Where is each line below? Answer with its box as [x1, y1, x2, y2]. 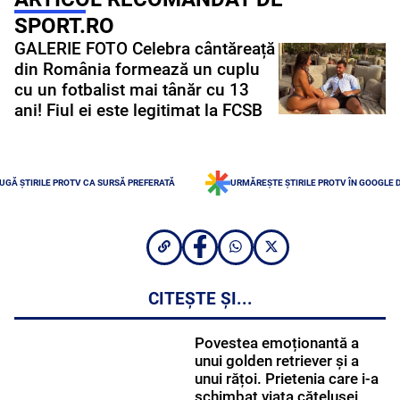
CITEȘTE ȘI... [147, 289, 253, 310]
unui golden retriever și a [194, 352, 359, 371]
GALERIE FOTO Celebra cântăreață [14, 38, 275, 59]
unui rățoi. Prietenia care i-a [194, 370, 379, 388]
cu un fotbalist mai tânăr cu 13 [14, 79, 249, 100]
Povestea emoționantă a [194, 334, 359, 353]
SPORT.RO [14, 12, 114, 38]
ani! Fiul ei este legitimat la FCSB [14, 100, 262, 121]
